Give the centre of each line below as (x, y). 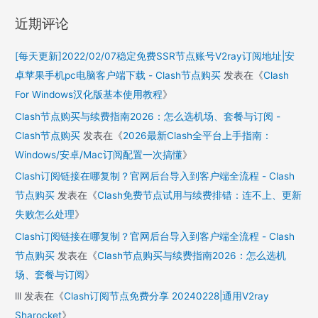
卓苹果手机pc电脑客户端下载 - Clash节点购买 (118, 76)
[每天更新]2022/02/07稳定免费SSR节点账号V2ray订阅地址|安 (155, 56)
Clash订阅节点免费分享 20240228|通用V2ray (167, 296)
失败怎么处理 (45, 215)
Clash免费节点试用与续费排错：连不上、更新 (200, 196)
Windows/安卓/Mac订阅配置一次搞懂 (99, 154)
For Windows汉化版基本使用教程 (89, 95)
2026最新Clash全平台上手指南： (198, 135)
